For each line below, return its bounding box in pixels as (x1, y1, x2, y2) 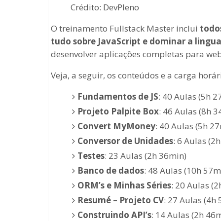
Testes (77, 149, 105, 161)
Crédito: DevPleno (71, 1, 139, 13)
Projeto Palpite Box (77, 105, 159, 117)
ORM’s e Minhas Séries (77, 179, 171, 191)
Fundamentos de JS (77, 90, 158, 102)
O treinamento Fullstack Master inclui (51, 22, 200, 34)
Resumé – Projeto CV (77, 194, 164, 206)
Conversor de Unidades (77, 135, 173, 147)
